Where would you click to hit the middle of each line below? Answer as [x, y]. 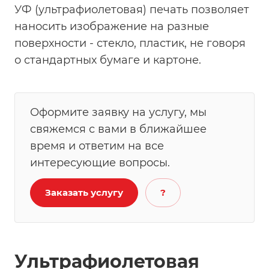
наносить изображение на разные [112, 27]
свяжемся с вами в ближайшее [118, 129]
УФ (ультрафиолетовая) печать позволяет [132, 10]
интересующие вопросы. [100, 163]
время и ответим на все [97, 146]
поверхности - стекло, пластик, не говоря [130, 44]
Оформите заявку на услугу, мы [118, 113]
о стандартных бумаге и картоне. [108, 60]
